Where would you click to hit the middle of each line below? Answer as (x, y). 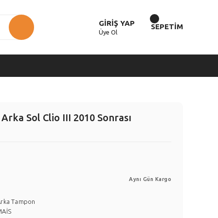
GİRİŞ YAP (117, 23)
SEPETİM (167, 27)
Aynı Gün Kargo (150, 179)
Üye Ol (108, 32)
